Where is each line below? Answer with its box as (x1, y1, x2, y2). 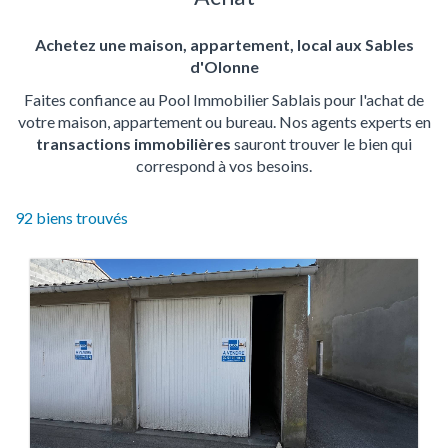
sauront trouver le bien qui (231, 134, 412, 153)
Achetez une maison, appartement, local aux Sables (34, 35, 414, 54)
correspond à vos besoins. (136, 156, 312, 175)
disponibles (14, 303, 93, 322)
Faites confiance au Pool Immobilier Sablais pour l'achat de (24, 90, 424, 109)
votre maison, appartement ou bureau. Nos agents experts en (17, 112, 431, 131)
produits (14, 281, 72, 300)
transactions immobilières (36, 134, 231, 153)
